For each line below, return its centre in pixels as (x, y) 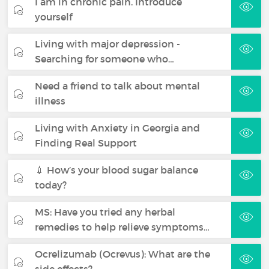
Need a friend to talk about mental (118, 86)
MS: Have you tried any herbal (105, 212)
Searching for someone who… (105, 59)
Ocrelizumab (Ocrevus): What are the (123, 254)
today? (51, 185)
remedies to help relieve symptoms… (122, 227)
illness (50, 101)
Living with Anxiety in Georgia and (118, 128)
